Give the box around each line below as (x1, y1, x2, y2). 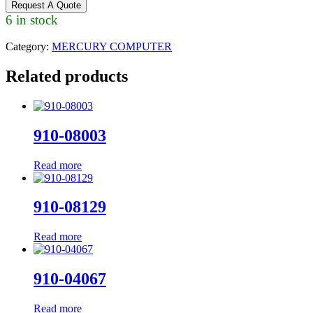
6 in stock (6, 12, 58, 27)
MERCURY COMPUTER (52, 40, 172, 52)
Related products (6, 66, 128, 85)
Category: (6, 40, 52, 52)
